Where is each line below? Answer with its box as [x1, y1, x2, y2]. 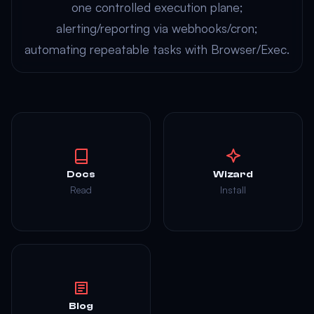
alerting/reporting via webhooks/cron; [56, 20, 258, 36]
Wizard [212, 168, 254, 180]
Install [220, 184, 246, 196]
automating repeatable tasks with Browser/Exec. [25, 41, 289, 57]
